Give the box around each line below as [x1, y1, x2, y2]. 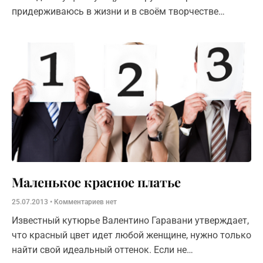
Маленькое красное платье [12, 173, 181, 191]
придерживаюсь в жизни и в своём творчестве [12, 5, 218, 17]
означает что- [12, 35, 72, 46]
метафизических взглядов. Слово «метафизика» [12, 20, 134, 32]
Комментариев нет [52, 197, 117, 206]
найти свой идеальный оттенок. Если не [12, 244, 187, 255]
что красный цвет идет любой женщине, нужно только [12, 229, 251, 241]
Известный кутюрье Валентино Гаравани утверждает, [12, 214, 249, 226]
